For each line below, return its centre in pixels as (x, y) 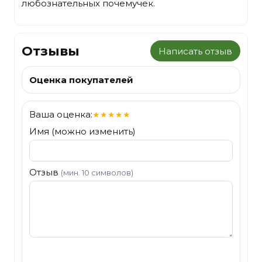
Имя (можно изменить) (82, 131)
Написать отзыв (195, 51)
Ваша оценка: (61, 114)
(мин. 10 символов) (97, 173)
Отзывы (51, 51)
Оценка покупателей (81, 80)
